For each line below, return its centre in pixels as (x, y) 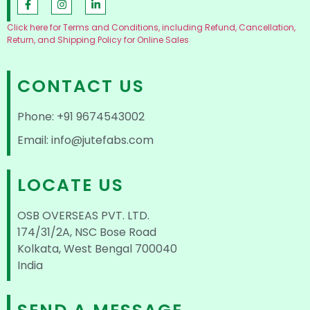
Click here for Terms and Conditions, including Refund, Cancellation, (151, 28)
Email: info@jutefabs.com (85, 140)
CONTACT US (81, 86)
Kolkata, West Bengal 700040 (97, 248)
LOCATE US (71, 185)
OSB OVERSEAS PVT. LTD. (83, 215)
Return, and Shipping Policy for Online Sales (98, 40)
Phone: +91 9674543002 (81, 116)
